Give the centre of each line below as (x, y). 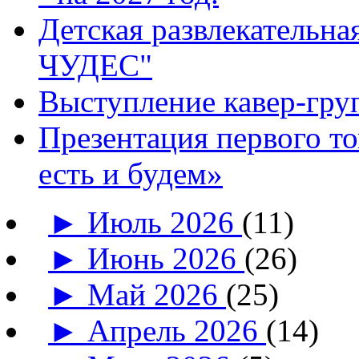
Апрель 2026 (177, 330)
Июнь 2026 (166, 258)
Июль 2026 (165, 222)
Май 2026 (157, 294)
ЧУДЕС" (95, 65)
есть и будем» (131, 173)
